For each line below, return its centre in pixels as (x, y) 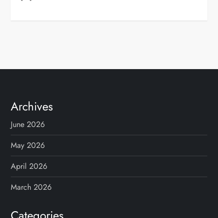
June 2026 (28, 125)
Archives (32, 107)
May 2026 (28, 145)
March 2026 (31, 187)
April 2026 (29, 166)
